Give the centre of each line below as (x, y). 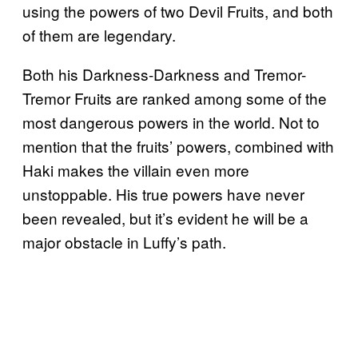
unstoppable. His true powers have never (163, 194)
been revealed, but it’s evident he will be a (165, 218)
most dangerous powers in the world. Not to (171, 122)
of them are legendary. (99, 35)
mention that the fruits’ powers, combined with (178, 146)
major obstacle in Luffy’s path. (124, 242)
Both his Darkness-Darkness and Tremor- (164, 74)
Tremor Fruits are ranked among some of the (175, 98)
